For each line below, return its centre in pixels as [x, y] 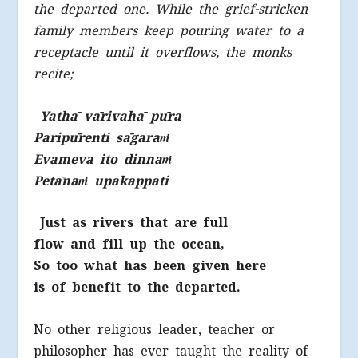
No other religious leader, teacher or [155, 329]
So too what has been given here [150, 266]
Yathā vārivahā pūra [111, 116]
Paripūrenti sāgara [97, 137]
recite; [54, 74]
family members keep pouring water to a [169, 31]
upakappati [129, 181]
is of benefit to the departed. [137, 288]
